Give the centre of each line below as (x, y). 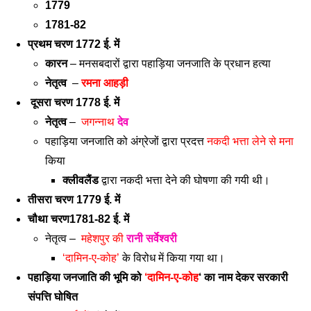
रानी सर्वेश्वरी (152, 238)
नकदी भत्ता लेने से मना (250, 141)
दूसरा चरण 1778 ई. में (76, 102)
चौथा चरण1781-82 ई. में (78, 219)
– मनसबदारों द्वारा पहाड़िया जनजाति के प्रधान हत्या (169, 64)
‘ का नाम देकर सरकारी (243, 277)
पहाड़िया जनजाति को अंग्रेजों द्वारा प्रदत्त (126, 141)
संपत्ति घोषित (54, 297)
